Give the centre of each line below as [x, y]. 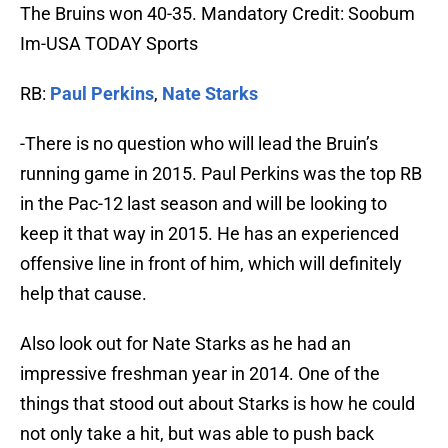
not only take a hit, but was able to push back [197, 434]
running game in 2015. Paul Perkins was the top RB [221, 174]
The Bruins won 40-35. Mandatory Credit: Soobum [217, 14]
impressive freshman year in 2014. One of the [200, 374]
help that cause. [83, 294]
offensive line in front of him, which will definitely [211, 264]
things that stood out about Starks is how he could [217, 404]
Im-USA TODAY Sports [109, 44]
